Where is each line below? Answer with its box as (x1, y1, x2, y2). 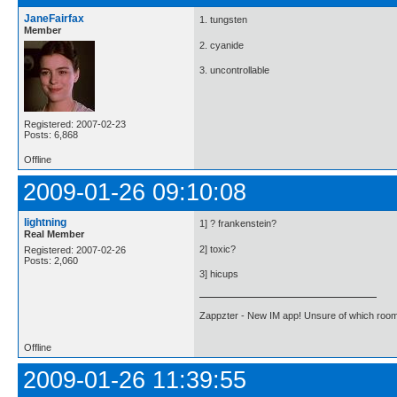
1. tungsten (199, 14, 247, 26)
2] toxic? (199, 243, 236, 254)
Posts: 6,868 (24, 129, 78, 140)
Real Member (24, 229, 84, 239)
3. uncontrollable (199, 65, 269, 76)
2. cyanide (199, 39, 244, 51)
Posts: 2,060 (24, 255, 78, 266)
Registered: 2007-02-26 (24, 245, 126, 255)
